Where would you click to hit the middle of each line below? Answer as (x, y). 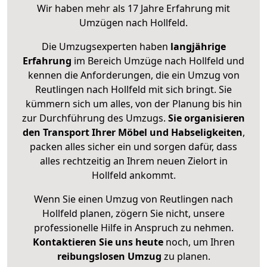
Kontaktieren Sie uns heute (98, 242)
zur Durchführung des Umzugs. (95, 118)
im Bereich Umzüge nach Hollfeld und (158, 61)
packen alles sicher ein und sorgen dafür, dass (133, 147)
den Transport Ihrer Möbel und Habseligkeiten (132, 133)
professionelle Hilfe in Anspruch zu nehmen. (133, 228)
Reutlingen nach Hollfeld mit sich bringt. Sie (133, 90)
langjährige (198, 47)
